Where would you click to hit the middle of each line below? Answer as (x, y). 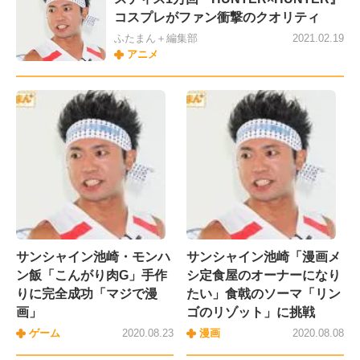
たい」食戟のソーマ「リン (264, 294)
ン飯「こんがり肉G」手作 (92, 276)
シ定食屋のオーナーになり (264, 276)
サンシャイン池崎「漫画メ (264, 257)
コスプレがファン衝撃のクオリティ (217, 18)
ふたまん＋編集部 (156, 39)
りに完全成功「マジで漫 (87, 294)
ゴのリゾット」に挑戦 (251, 313)
